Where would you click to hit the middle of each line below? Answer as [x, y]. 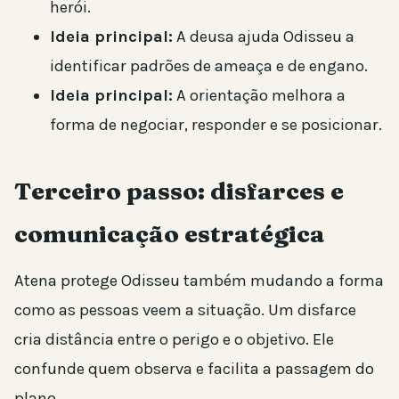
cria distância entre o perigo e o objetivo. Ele [174, 339]
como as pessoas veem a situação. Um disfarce [185, 309]
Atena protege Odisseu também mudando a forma [199, 280]
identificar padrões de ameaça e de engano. [209, 65]
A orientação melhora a [259, 95]
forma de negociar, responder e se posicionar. [216, 124]
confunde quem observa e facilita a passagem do [194, 368]
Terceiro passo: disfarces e [179, 191]
